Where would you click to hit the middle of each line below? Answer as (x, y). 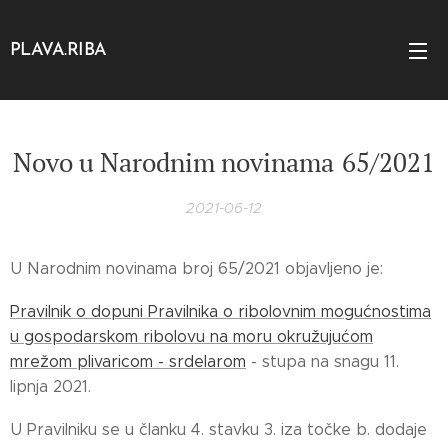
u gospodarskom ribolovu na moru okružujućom (191, 336)
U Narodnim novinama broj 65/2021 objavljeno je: (196, 268)
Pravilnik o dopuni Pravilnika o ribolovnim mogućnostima (220, 311)
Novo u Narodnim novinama (173, 162)
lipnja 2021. (50, 386)
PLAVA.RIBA (58, 50)
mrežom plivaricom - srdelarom (128, 361)
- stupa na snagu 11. (322, 361)
